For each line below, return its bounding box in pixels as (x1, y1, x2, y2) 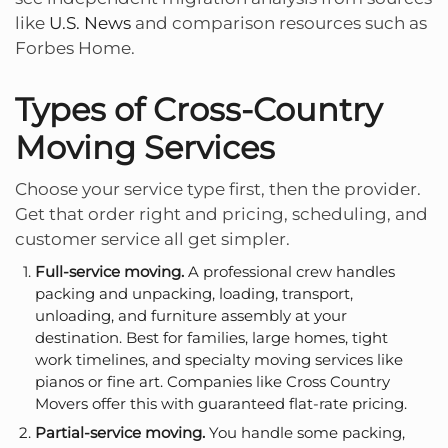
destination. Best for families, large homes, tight (35, 328, 388, 348)
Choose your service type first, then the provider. (15, 178, 421, 199)
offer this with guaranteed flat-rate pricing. (88, 394, 407, 414)
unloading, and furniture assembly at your (35, 306, 347, 326)
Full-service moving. (35, 262, 184, 282)
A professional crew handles (184, 262, 395, 282)
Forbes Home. (15, 37, 135, 58)
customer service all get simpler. (15, 228, 290, 249)
